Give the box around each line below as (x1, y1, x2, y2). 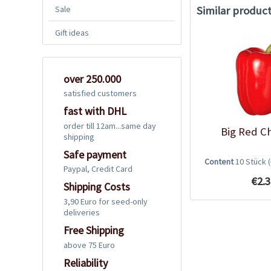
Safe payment (64, 147, 126, 162)
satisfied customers (64, 88, 137, 99)
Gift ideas (55, 27, 89, 38)
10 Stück (235, 155, 268, 167)
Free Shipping (64, 223, 124, 237)
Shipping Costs (64, 180, 130, 194)
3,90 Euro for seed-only (64, 195, 148, 207)
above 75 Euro (64, 239, 115, 250)
